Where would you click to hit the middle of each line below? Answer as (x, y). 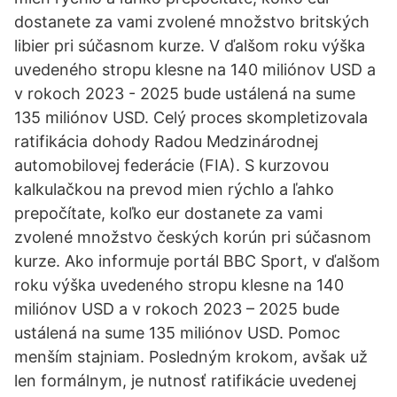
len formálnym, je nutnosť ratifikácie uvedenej (185, 381)
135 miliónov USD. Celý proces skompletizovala (191, 117)
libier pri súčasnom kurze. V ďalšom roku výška (190, 46)
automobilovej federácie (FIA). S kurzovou (171, 165)
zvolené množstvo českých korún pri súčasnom (193, 237)
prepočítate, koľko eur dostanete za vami (168, 213)
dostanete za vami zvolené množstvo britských (192, 22)
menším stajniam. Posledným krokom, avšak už (191, 357)
